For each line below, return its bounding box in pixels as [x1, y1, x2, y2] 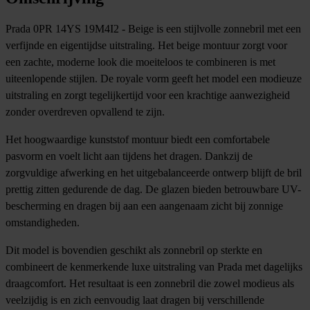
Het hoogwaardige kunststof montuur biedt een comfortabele [6, 133, 270, 145]
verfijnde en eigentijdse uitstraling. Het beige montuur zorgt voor [6, 39, 287, 51]
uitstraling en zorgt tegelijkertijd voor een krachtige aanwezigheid [6, 89, 290, 101]
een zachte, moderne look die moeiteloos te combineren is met [6, 55, 275, 68]
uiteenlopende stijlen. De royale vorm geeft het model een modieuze [6, 72, 302, 84]
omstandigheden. [6, 216, 80, 228]
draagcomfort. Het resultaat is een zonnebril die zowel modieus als [6, 277, 294, 289]
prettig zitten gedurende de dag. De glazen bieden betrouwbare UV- [6, 183, 301, 195]
